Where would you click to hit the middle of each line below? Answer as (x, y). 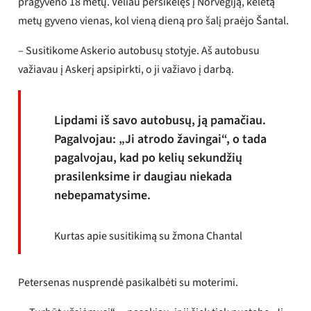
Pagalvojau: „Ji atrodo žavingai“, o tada (161, 139)
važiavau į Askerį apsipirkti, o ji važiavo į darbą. (126, 69)
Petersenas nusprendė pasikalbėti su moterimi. (128, 282)
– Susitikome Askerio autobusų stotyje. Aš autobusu (139, 50)
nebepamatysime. (103, 195)
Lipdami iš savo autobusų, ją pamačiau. (160, 120)
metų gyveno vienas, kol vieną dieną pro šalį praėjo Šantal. (154, 20)
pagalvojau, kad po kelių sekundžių (149, 158)
